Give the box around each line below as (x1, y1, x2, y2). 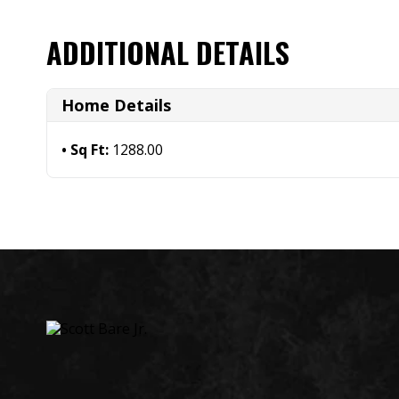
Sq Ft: (70, 139, 112, 159)
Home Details (61, 94, 171, 116)
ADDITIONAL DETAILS (46, 30, 289, 73)
